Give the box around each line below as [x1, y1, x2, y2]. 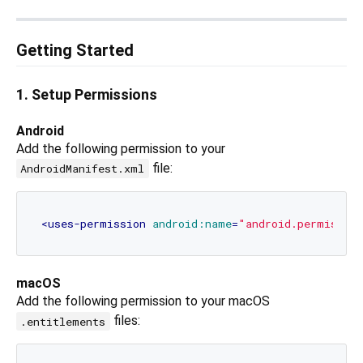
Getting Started [16, 41, 134, 61]
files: [109, 313, 140, 329]
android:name [152, 216, 232, 231]
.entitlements [20, 314, 106, 329]
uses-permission [47, 216, 146, 231]
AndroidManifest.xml [20, 161, 145, 177]
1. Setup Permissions [16, 86, 157, 104]
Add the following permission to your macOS [16, 293, 270, 310]
